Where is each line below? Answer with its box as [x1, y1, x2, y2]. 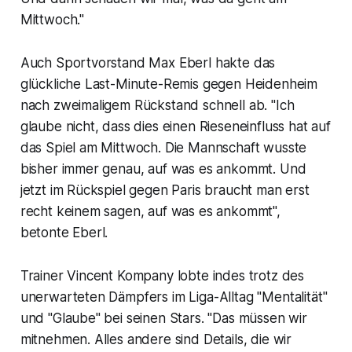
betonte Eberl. [20, 225, 108, 241]
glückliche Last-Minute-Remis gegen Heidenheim [20, 76, 318, 93]
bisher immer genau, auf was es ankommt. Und [20, 161, 306, 178]
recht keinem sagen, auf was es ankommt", [20, 203, 280, 220]
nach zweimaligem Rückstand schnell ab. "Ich [20, 97, 295, 114]
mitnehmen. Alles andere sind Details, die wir [20, 332, 292, 348]
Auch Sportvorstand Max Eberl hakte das [20, 55, 276, 71]
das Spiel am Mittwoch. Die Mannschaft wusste [20, 140, 307, 156]
